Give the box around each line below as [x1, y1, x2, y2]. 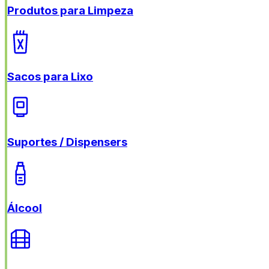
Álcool [7, 201, 42, 215]
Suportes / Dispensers [7, 135, 127, 150]
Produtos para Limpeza [7, 4, 133, 18]
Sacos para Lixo [7, 69, 93, 83]
